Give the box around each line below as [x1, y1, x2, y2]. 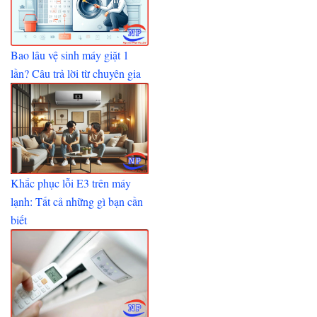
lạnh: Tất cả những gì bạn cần [11, 194, 144, 209]
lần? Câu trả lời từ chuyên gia [11, 65, 142, 81]
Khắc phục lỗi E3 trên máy [11, 175, 132, 191]
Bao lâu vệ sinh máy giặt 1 [11, 47, 129, 62]
